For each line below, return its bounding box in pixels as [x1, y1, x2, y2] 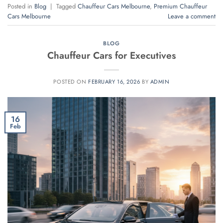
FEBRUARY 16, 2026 [88, 78, 140, 86]
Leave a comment [168, 11, 216, 21]
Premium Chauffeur [154, 1, 207, 11]
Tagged [56, 1, 78, 11]
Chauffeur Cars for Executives [47, 48, 176, 63]
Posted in [7, 1, 34, 11]
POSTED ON [53, 78, 88, 86]
